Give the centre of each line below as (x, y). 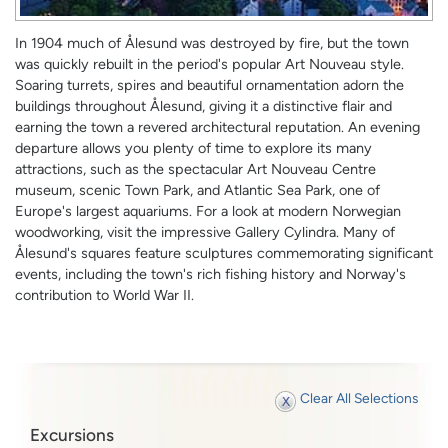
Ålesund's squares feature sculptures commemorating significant (224, 253)
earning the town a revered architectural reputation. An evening (217, 127)
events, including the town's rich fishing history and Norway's (210, 274)
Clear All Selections (359, 397)
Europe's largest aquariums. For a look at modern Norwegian (208, 211)
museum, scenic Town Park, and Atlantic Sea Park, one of (197, 190)
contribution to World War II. (104, 295)
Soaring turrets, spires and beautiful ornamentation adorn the (209, 85)
